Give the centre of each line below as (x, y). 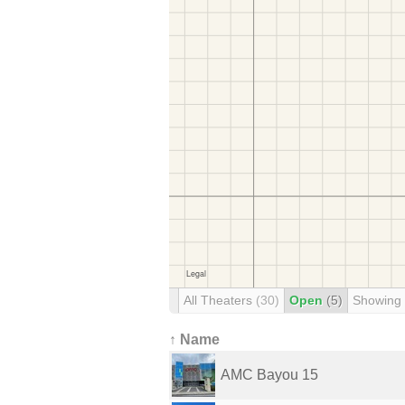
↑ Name (194, 339)
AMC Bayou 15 (269, 375)
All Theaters (220, 300)
